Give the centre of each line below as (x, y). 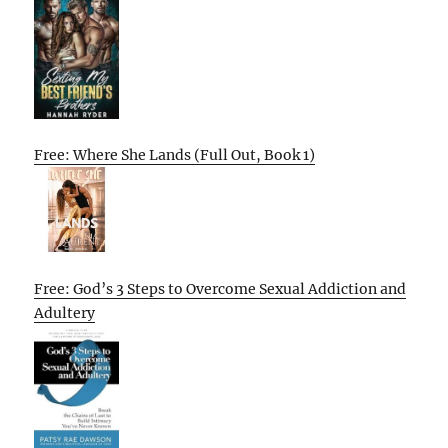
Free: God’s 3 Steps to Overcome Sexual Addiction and (220, 288)
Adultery (65, 312)
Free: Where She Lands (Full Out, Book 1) (175, 155)
